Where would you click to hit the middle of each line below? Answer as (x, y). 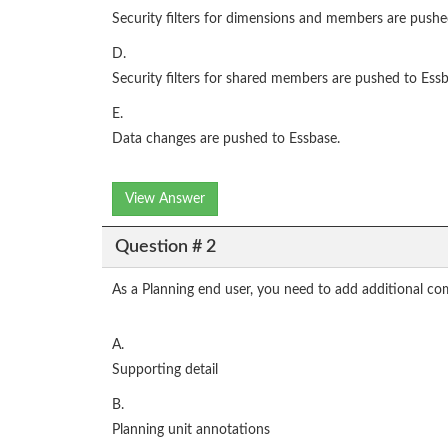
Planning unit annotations (191, 430)
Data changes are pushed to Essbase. (226, 139)
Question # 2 (165, 246)
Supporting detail (165, 370)
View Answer (165, 199)
